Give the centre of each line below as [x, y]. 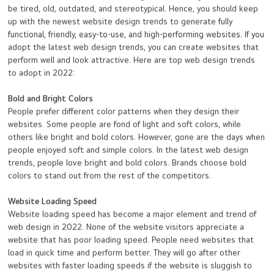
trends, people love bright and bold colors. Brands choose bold [128, 163]
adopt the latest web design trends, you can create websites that [134, 47]
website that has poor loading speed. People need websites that [131, 240]
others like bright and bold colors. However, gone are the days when [137, 137]
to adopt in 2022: [42, 73]
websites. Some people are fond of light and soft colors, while [125, 124]
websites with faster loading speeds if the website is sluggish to [130, 266]
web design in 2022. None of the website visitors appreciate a [126, 227]
